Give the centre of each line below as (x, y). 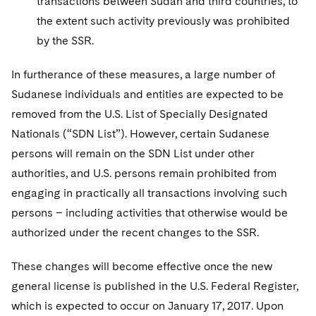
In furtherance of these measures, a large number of (143, 74)
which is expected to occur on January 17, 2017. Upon (147, 306)
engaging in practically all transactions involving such (149, 193)
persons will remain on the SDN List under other (133, 153)
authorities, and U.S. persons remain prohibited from (144, 173)
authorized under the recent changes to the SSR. (136, 232)
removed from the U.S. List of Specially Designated (140, 114)
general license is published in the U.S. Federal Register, (155, 286)
